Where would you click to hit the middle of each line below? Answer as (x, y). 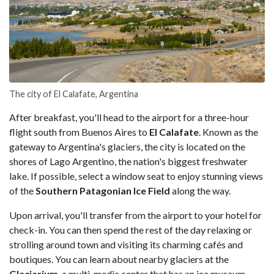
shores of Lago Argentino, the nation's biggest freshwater (128, 161)
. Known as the (228, 131)
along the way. (201, 190)
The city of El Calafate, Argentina (74, 94)
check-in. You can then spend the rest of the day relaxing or (131, 229)
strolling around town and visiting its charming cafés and (126, 244)
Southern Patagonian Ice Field (104, 190)
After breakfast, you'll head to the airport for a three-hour (129, 117)
